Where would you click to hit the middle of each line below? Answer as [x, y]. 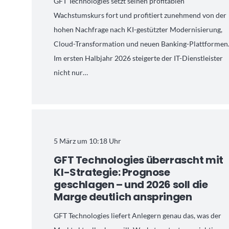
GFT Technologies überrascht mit [139, 160]
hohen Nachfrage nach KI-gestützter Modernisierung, [138, 29]
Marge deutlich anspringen [123, 197]
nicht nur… [71, 72]
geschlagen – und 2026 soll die [131, 185]
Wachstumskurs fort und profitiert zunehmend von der [140, 15]
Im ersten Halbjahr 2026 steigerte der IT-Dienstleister [139, 58]
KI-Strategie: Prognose [112, 173]
